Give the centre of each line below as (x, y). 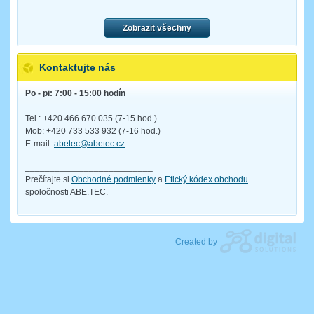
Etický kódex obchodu (206, 180)
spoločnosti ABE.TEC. (67, 192)
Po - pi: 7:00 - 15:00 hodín (75, 93)
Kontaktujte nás (77, 68)
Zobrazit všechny (157, 28)
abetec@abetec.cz (89, 143)
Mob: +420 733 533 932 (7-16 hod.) (93, 131)
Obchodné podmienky (114, 180)
